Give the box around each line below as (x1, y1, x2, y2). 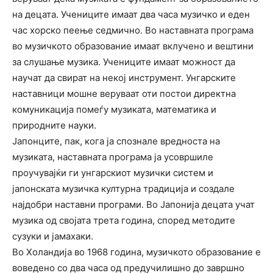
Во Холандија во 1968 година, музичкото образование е (12, 246, 261, 258)
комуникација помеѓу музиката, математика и (12, 103, 216, 115)
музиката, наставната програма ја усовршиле (12, 151, 213, 163)
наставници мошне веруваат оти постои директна (12, 87, 236, 99)
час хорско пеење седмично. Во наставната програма (12, 24, 253, 36)
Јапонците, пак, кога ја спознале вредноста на (12, 135, 220, 147)
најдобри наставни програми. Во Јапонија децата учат (12, 198, 255, 210)
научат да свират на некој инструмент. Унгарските (12, 71, 236, 83)
